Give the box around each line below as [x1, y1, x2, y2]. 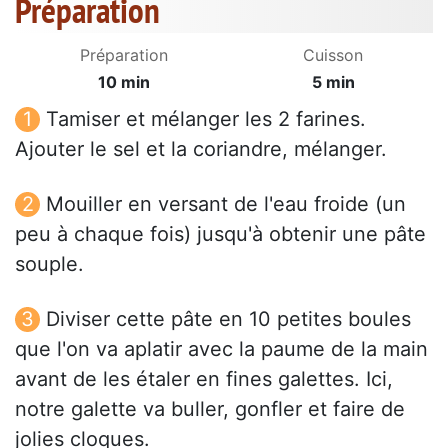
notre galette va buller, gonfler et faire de [15, 397, 405, 422]
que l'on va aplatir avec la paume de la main [15, 337, 428, 362]
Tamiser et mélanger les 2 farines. [46, 107, 366, 132]
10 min [98, 72, 150, 93]
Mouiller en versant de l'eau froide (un [46, 192, 406, 217]
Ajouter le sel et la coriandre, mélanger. [15, 137, 387, 162]
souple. [15, 252, 84, 277]
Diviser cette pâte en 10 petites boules [46, 307, 411, 332]
